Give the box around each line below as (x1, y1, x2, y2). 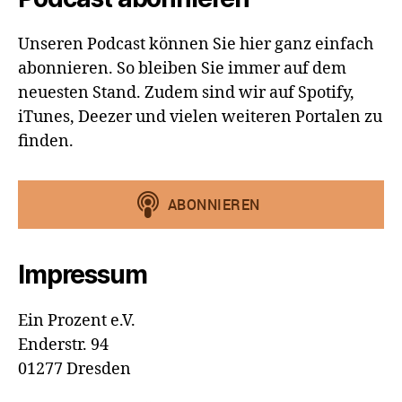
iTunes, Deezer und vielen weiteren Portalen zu (18, 107, 382, 127)
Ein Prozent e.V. (18, 310, 135, 331)
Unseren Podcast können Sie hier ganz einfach (18, 34, 373, 55)
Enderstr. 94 (18, 335, 109, 355)
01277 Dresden (18, 359, 131, 380)
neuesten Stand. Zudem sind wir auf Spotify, (18, 83, 354, 103)
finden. (18, 131, 74, 152)
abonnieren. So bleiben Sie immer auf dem (18, 58, 346, 79)
